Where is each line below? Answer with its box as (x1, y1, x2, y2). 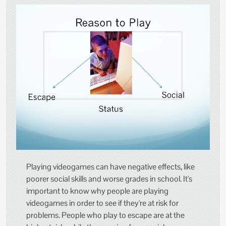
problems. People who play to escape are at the (26, 209, 185, 220)
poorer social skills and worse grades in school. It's (26, 173, 192, 184)
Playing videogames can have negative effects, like (26, 161, 195, 172)
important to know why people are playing (26, 185, 168, 196)
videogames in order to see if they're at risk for (26, 197, 179, 208)
